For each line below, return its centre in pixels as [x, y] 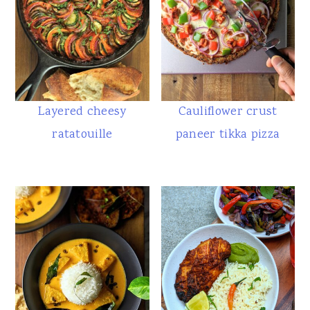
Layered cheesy [82, 112]
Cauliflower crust [228, 112]
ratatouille [82, 135]
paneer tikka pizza [228, 135]
